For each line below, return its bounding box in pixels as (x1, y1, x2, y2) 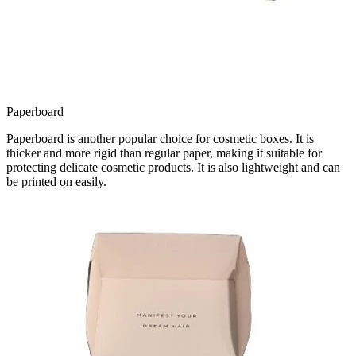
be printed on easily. (6, 174, 106, 188)
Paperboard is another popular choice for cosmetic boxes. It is (6, 131, 314, 145)
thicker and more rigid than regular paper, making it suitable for (6, 145, 322, 160)
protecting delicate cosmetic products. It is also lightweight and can (6, 160, 340, 174)
